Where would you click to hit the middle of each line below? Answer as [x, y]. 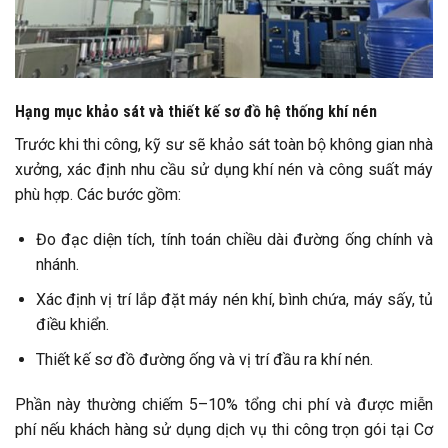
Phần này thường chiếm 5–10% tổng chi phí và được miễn [224, 405]
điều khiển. [72, 325]
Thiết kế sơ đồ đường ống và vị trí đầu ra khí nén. [204, 359]
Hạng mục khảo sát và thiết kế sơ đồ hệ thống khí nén [196, 111]
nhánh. [57, 265]
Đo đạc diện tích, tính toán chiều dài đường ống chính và [234, 240]
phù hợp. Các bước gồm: [98, 194]
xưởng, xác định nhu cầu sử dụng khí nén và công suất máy [224, 169]
